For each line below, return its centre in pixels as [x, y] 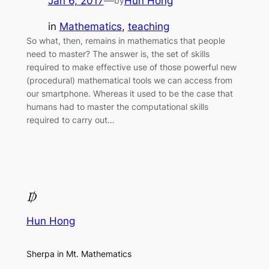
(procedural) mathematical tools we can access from [129, 80]
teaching [148, 26]
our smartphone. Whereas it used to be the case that [129, 93]
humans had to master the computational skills [117, 106]
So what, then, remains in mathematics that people [125, 40]
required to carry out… [70, 119]
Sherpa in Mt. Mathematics [79, 253]
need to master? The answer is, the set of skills [118, 53]
